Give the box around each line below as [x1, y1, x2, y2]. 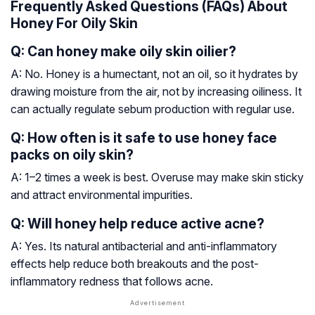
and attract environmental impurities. [11, 188, 193, 202]
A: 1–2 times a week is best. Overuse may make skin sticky [11, 170, 304, 185]
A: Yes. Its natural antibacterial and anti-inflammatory [11, 239, 277, 254]
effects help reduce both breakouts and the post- [11, 257, 259, 271]
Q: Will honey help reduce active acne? [11, 215, 264, 233]
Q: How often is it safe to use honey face [11, 129, 277, 147]
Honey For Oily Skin [11, 15, 138, 32]
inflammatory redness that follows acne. [11, 274, 213, 289]
